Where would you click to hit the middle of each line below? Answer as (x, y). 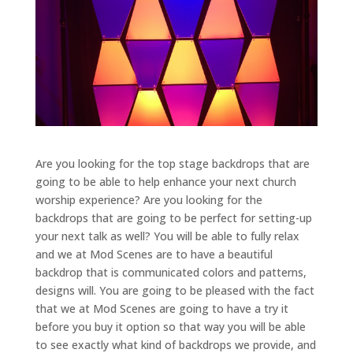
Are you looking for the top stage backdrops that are (172, 163)
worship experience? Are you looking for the (149, 199)
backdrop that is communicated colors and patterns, (171, 272)
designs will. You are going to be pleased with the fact (175, 290)
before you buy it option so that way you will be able (170, 326)
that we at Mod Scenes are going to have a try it (162, 308)
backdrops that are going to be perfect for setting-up (173, 217)
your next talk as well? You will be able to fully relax (167, 236)
